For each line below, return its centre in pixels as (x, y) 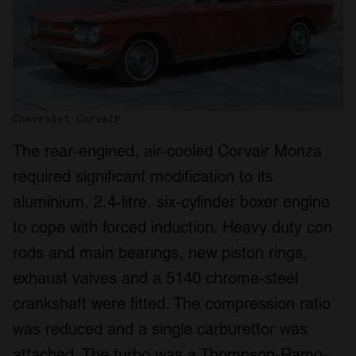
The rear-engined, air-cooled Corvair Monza (167, 151)
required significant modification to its (143, 177)
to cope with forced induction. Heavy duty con (172, 228)
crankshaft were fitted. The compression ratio (172, 304)
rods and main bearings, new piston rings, (160, 253)
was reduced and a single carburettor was (160, 329)
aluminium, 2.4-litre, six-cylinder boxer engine (171, 202)
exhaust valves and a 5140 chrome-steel (155, 279)
